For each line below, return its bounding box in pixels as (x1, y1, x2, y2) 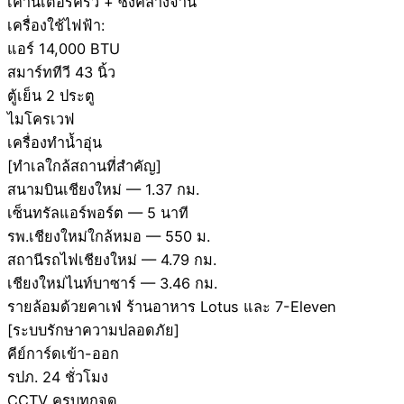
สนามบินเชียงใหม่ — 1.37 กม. (7, 180, 199, 199)
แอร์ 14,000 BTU (7, 40, 120, 59)
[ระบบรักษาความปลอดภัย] (7, 321, 179, 340)
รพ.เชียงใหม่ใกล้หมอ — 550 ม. (7, 227, 210, 246)
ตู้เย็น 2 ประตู (7, 87, 95, 106)
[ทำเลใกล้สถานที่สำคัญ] (7, 157, 161, 176)
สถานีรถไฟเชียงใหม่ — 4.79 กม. (7, 251, 216, 270)
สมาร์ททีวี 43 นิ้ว (7, 63, 115, 82)
